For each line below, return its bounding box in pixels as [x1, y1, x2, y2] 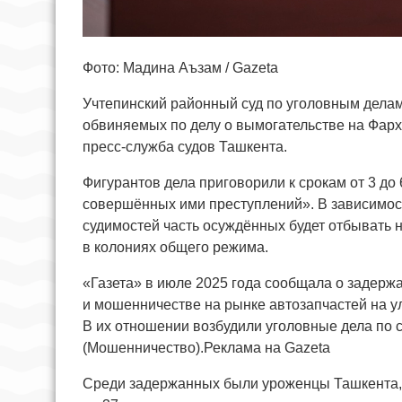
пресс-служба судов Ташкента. [83, 138, 287, 154]
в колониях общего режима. [83, 239, 268, 255]
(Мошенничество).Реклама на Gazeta [83, 339, 330, 355]
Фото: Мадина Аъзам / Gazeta [83, 59, 278, 75]
